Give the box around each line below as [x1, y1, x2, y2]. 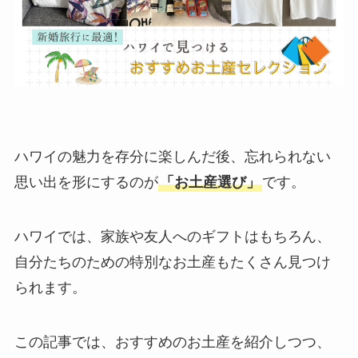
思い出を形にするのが [14, 174, 158, 191]
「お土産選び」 [159, 174, 261, 191]
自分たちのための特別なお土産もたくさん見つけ [14, 253, 331, 270]
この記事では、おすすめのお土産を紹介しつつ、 [14, 333, 331, 350]
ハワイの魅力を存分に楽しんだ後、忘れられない [14, 149, 331, 165]
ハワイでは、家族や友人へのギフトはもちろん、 [14, 228, 331, 245]
